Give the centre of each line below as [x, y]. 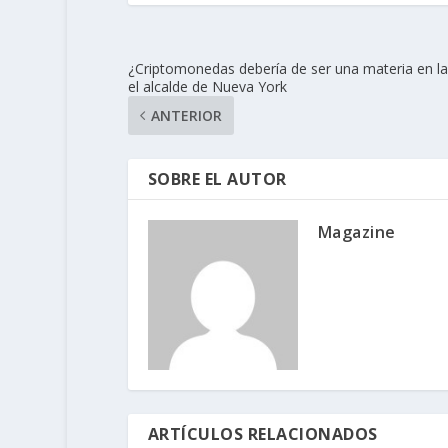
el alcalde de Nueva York [207, 86]
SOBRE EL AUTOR [217, 178]
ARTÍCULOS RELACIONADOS [262, 433]
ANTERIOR [186, 115]
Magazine [356, 231]
